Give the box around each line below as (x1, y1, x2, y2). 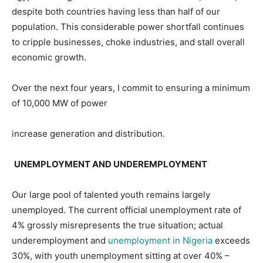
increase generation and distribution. (12, 127, 165, 139)
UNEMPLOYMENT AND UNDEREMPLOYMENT (14, 158, 207, 170)
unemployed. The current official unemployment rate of (12, 204, 241, 215)
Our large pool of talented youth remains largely (12, 188, 210, 200)
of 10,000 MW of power (12, 97, 107, 109)
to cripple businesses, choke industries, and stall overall (12, 36, 245, 48)
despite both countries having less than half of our (12, 5, 220, 17)
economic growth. (12, 51, 86, 63)
